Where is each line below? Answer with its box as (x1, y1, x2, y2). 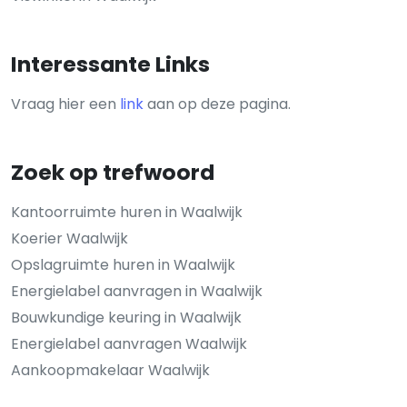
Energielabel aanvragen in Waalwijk (11, 280, 263, 302)
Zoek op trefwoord (11, 156, 214, 187)
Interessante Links (11, 48, 210, 79)
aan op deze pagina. (144, 93, 291, 114)
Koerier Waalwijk (11, 227, 128, 249)
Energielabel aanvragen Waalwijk (11, 333, 247, 354)
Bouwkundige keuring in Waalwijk (11, 306, 242, 328)
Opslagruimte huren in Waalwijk (11, 253, 235, 275)
